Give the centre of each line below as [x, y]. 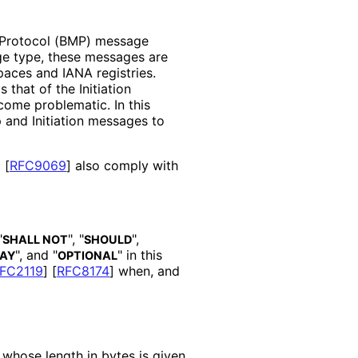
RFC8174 [83, 270]
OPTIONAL [88, 255]
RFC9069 [38, 165]
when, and [147, 270]
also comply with [125, 165]
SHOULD [108, 239]
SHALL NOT [35, 239]
